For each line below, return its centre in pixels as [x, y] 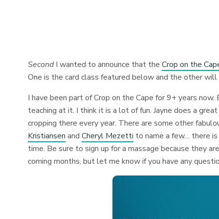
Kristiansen [47, 136]
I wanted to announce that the [108, 65]
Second [41, 65]
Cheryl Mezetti [108, 136]
